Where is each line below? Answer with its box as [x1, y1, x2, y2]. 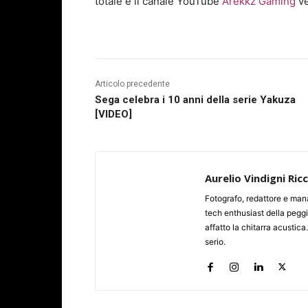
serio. [205, 236, 225, 247]
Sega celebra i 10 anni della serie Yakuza [95, 93, 296, 107]
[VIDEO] [95, 108, 132, 121]
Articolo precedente [95, 79, 170, 89]
